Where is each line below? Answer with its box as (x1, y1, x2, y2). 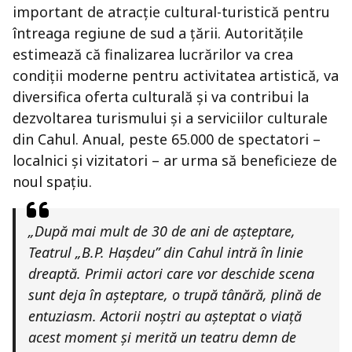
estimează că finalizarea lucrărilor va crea (13, 45, 293, 64)
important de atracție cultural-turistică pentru (13, 2, 330, 22)
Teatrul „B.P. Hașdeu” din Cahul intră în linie (28, 243, 303, 262)
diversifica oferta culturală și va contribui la (13, 87, 309, 107)
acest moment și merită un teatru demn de (28, 328, 296, 347)
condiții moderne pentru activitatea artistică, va (13, 66, 339, 86)
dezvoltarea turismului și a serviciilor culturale (13, 108, 328, 128)
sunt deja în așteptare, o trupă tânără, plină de (28, 285, 321, 305)
